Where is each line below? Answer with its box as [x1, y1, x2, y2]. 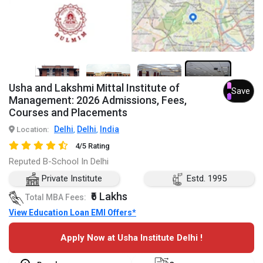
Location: [15, 125, 49, 134]
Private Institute [39, 173, 103, 184]
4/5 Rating [75, 141, 110, 151]
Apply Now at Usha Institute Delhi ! [60, 232, 203, 243]
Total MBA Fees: [23, 193, 88, 203]
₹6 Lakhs [91, 190, 127, 203]
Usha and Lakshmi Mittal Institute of [9, 82, 180, 95]
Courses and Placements [9, 106, 127, 119]
